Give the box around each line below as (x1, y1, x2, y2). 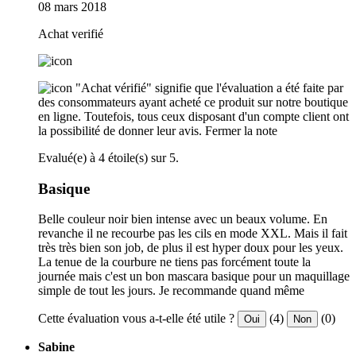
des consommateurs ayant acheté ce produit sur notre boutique (38, 95, 348, 109)
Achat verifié (38, 26, 103, 41)
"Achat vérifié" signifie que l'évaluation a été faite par (75, 80, 343, 95)
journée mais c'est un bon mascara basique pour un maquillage (38, 269, 350, 284)
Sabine (38, 340, 75, 354)
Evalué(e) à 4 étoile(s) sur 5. (38, 150, 179, 164)
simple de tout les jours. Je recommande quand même (38, 284, 304, 298)
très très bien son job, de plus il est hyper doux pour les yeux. (38, 241, 343, 255)
